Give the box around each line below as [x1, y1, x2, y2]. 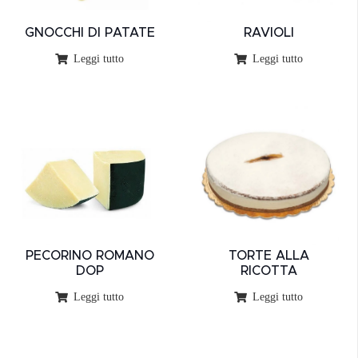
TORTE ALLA [228, 249, 309, 262]
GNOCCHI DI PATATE [24, 26, 155, 39]
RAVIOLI [243, 26, 294, 39]
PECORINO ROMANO [25, 249, 154, 262]
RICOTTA [240, 265, 297, 277]
